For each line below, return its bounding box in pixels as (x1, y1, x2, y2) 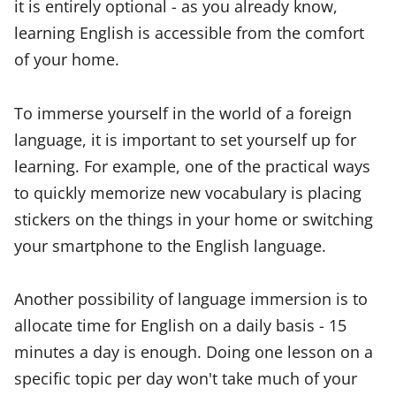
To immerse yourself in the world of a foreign (14, 101, 352, 124)
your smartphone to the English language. (14, 233, 326, 256)
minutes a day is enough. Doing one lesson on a (14, 340, 373, 362)
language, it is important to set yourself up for (14, 127, 356, 150)
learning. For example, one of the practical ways (14, 154, 370, 177)
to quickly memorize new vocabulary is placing (14, 180, 362, 203)
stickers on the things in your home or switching (14, 207, 373, 230)
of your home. (14, 48, 119, 71)
